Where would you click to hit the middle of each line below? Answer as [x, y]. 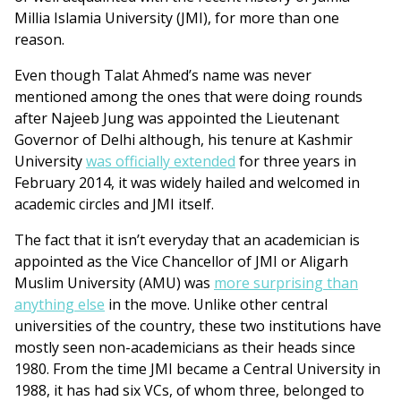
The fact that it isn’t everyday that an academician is [187, 240]
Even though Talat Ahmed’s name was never [163, 76]
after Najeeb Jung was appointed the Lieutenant [177, 119]
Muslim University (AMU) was [114, 283]
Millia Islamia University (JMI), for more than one [177, 18]
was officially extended [161, 162]
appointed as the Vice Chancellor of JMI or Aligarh [181, 262]
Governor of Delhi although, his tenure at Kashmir [183, 140]
